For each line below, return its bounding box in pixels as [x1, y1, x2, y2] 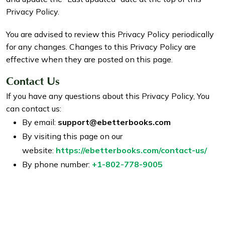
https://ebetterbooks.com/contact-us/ [56, 145, 207, 156]
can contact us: [6, 103, 61, 114]
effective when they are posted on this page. [6, 54, 173, 65]
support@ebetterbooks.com [58, 117, 171, 128]
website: [22, 145, 56, 156]
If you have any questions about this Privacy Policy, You [6, 91, 209, 101]
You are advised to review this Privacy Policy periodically [6, 29, 214, 40]
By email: [22, 117, 58, 128]
